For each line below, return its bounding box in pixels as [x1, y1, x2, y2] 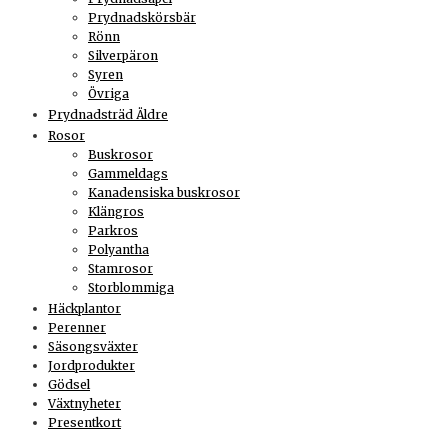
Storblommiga [88, 280, 174, 296]
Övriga [88, 86, 129, 102]
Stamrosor [88, 261, 153, 277]
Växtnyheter [48, 396, 121, 412]
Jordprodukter [48, 358, 135, 374]
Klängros [88, 204, 144, 220]
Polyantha [88, 242, 149, 258]
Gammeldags [88, 166, 168, 182]
